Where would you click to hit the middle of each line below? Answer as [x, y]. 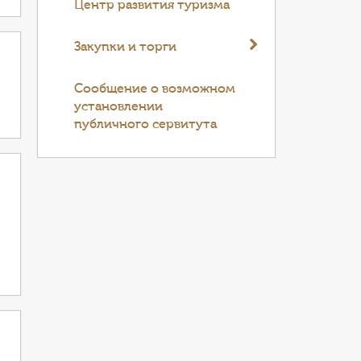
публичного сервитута [146, 124]
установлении [119, 106]
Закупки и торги [126, 47]
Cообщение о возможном [155, 89]
